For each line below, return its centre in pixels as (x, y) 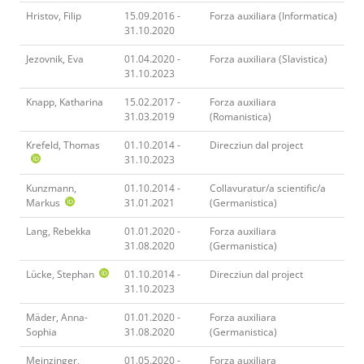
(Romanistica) (240, 116)
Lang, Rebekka (58, 231)
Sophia (41, 331)
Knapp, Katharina (65, 102)
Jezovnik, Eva (55, 58)
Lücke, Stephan (60, 274)
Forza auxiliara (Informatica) (273, 15)
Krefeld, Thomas (63, 145)
